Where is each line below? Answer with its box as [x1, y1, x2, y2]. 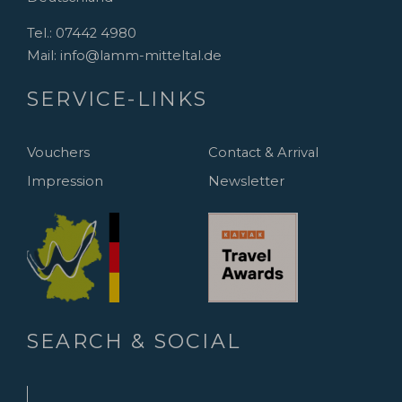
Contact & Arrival [207, 144, 319, 161]
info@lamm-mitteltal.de [60, 47, 222, 64]
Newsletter [207, 173, 284, 190]
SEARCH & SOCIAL [27, 328, 240, 354]
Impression [27, 173, 103, 190]
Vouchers [27, 144, 90, 161]
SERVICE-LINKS [27, 86, 208, 111]
